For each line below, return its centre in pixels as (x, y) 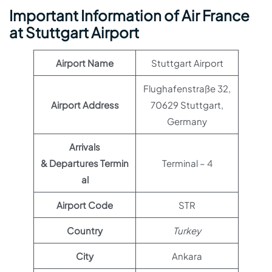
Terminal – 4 (187, 163)
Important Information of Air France (129, 15)
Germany (187, 121)
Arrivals (85, 147)
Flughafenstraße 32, (187, 88)
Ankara (187, 256)
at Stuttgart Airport (74, 32)
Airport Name (85, 63)
